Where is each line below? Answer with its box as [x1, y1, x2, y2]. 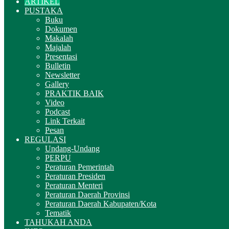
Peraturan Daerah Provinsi [45, 190, 130, 199]
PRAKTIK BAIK [45, 89, 104, 98]
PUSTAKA [25, 6, 63, 15]
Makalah [45, 34, 73, 42]
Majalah [45, 43, 71, 52]
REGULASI [25, 135, 66, 144]
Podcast [45, 107, 70, 116]
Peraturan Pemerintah [45, 163, 114, 171]
